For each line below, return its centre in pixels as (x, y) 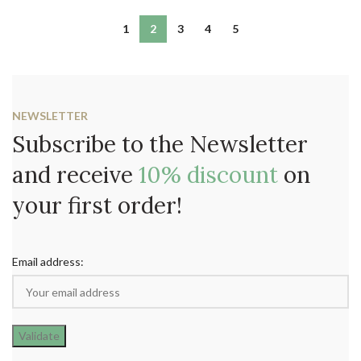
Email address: (48, 262)
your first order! (97, 206)
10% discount (208, 175)
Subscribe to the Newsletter (160, 145)
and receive (75, 175)
